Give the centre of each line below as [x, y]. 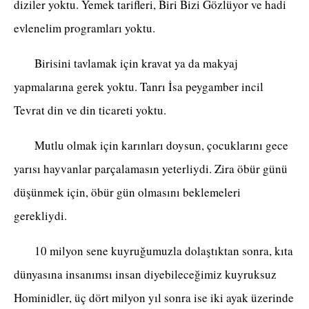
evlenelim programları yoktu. [84, 28]
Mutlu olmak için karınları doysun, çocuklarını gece [151, 146]
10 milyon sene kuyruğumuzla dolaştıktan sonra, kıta [153, 251]
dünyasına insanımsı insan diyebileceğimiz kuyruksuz [145, 275]
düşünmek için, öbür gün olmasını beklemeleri [127, 192]
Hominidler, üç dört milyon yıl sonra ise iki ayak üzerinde [154, 298]
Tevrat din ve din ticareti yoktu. [90, 110]
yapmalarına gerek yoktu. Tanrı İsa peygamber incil [139, 87]
